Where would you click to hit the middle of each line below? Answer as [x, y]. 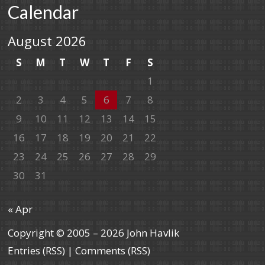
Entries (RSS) [37, 250]
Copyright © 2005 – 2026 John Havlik [94, 232]
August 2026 [47, 41]
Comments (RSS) [113, 250]
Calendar [43, 12]
